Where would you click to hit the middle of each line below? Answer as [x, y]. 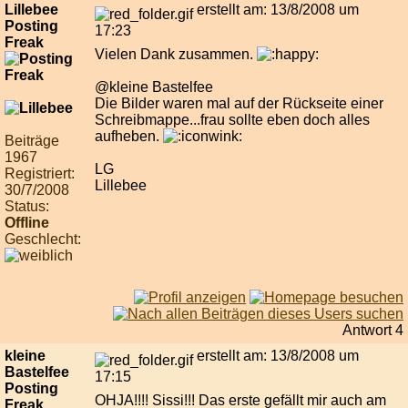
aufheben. [129, 137]
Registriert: [40, 174]
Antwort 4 [373, 331]
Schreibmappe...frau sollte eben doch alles [232, 120]
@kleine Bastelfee [154, 87]
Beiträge [32, 141]
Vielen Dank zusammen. [176, 55]
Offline [27, 223]
